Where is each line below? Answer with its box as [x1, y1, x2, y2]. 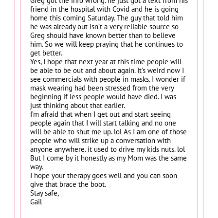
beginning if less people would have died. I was [30, 91, 176, 101]
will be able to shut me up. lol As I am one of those [30, 127, 187, 136]
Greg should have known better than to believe [30, 30, 176, 40]
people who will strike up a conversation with [30, 135, 171, 145]
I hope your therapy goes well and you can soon [30, 170, 177, 180]
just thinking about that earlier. [30, 100, 125, 110]
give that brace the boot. [30, 179, 106, 189]
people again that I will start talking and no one [30, 118, 176, 127]
